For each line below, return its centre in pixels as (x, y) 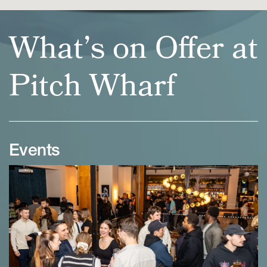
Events (35, 151)
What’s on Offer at (133, 49)
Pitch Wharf (92, 87)
